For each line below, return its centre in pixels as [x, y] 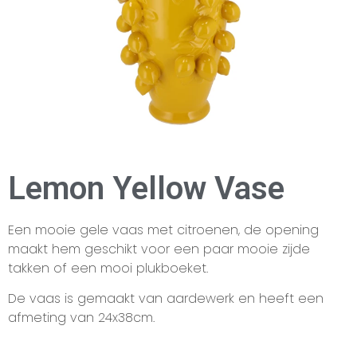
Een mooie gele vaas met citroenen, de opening [163, 229]
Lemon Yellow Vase [146, 188]
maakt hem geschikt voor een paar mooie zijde [159, 249]
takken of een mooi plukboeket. [108, 268]
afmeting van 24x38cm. [81, 317]
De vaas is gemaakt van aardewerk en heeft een [166, 298]
